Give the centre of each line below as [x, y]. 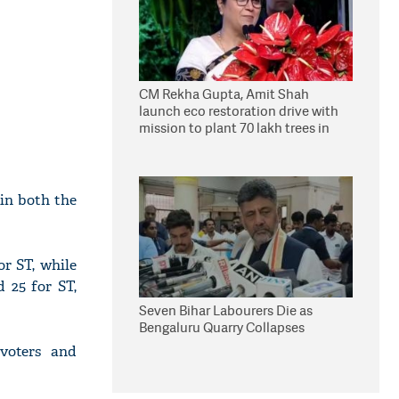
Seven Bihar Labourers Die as [226, 310]
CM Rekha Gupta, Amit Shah [224, 94]
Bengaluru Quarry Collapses [222, 327]
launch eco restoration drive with [239, 111]
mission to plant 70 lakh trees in [234, 128]
